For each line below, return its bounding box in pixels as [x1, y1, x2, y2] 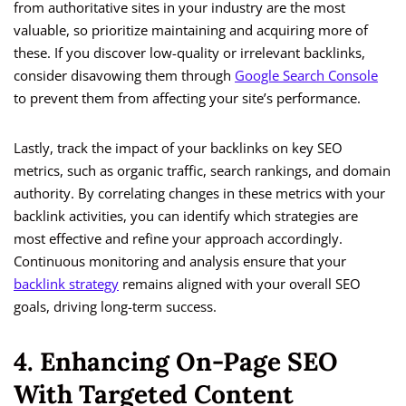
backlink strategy [14, 275, 119, 294]
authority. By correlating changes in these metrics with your [14, 184, 385, 203]
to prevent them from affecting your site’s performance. [14, 89, 361, 108]
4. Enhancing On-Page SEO [14, 345, 338, 379]
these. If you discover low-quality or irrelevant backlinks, [14, 43, 365, 63]
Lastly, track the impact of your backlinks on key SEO [14, 139, 343, 158]
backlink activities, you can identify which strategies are [14, 207, 358, 226]
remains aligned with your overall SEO [119, 275, 361, 294]
